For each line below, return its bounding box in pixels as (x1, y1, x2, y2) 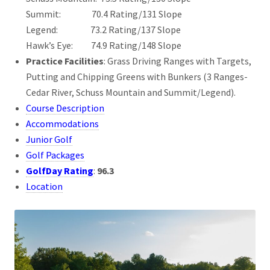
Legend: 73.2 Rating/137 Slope (26, 23, 181, 36)
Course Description (26, 101, 105, 114)
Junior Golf (26, 133, 73, 145)
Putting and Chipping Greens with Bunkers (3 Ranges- (26, 70, 248, 83)
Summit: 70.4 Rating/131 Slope (26, 7, 183, 20)
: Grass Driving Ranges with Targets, (104, 54, 252, 67)
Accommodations (26, 117, 99, 130)
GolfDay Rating (26, 164, 94, 177)
